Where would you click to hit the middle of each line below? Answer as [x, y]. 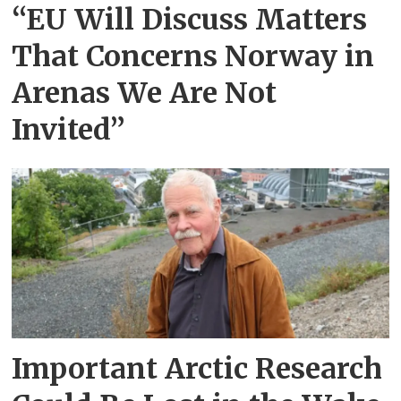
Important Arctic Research [197, 369]
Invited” [69, 129]
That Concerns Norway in [193, 56]
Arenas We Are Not [145, 93]
